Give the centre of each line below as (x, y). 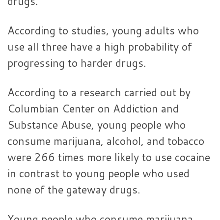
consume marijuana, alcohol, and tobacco (106, 141)
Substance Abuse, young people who (96, 125)
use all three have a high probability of (100, 47)
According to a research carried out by (99, 92)
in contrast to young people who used (98, 173)
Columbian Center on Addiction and (93, 109)
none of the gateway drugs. (74, 190)
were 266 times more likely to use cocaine (109, 157)
